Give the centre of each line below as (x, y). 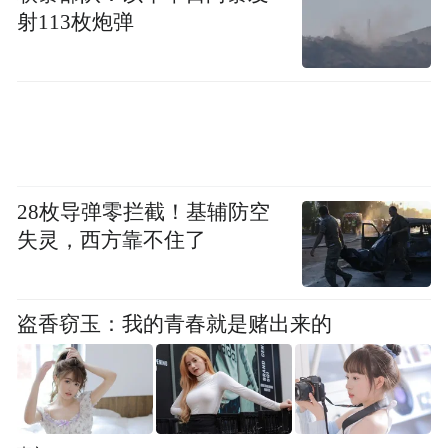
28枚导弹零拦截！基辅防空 (144, 212)
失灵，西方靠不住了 (112, 240)
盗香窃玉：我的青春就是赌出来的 (175, 323)
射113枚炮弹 (76, 22)
